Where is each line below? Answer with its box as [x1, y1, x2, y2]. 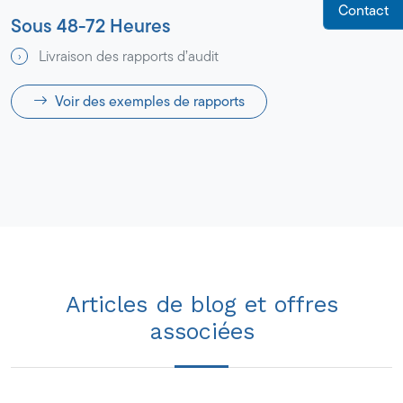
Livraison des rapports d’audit [39, 45, 219, 67]
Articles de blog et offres [65, 291, 338, 318]
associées [148, 318, 255, 345]
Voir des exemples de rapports [55, 90, 245, 112]
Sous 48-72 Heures [11, 11, 171, 40]
